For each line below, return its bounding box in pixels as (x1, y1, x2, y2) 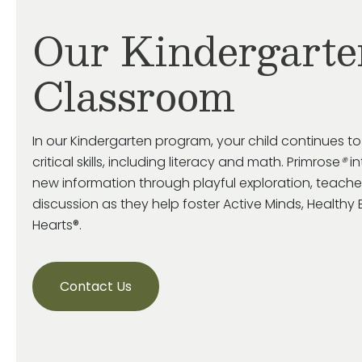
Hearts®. (32, 216, 82, 234)
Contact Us (60, 277, 132, 296)
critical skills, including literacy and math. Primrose (32, 153, 340, 171)
